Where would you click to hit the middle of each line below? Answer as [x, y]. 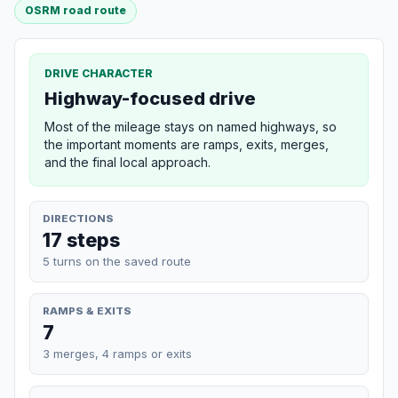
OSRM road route [76, 11]
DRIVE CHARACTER [99, 73]
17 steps [81, 239]
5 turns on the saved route [117, 261]
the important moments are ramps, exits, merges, [187, 144]
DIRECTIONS [78, 218]
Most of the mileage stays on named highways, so [191, 126]
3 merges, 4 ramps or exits [117, 353]
